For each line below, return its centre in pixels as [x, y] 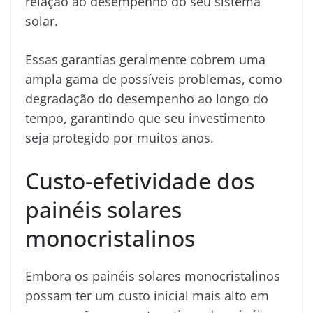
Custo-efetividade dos [140, 180]
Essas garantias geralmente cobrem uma [145, 59]
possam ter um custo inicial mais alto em [147, 295]
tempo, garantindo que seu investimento [145, 118]
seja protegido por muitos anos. [119, 137]
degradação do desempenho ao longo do [147, 98]
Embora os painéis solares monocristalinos [153, 276]
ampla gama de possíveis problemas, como [154, 79]
